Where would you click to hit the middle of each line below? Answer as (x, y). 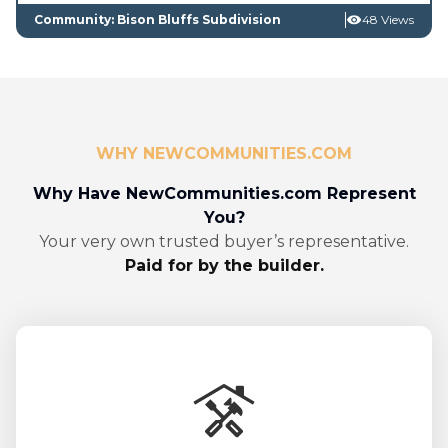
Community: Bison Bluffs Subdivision (157, 20)
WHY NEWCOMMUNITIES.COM (224, 154)
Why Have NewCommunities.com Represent (224, 194)
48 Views (388, 20)
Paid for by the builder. (224, 266)
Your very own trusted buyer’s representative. (224, 242)
